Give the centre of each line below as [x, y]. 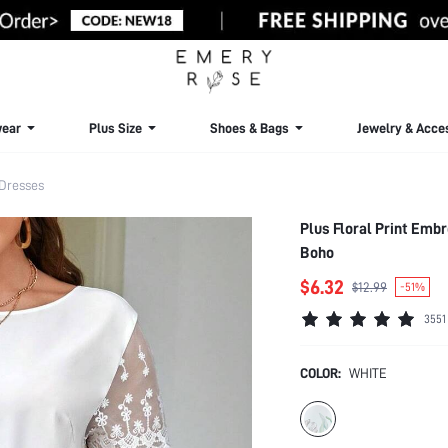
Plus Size [115, 128]
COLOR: [320, 373]
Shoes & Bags [249, 128]
